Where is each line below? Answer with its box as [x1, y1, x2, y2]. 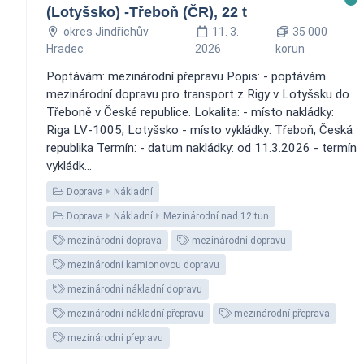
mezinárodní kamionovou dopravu [65, 258, 219, 271]
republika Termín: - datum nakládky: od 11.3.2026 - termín [46, 140, 357, 155]
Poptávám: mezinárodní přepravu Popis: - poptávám [46, 68, 326, 84]
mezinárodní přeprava [232, 307, 330, 319]
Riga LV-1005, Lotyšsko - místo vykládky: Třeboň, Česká [46, 122, 353, 137]
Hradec [46, 41, 84, 55]
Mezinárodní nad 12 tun [163, 210, 269, 222]
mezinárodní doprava [65, 234, 162, 246]
